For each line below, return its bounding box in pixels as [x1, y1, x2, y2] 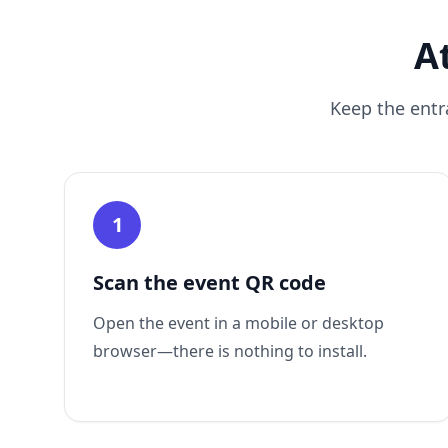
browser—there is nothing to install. [93, 340, 367, 362]
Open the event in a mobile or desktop [93, 312, 384, 334]
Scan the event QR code [93, 269, 326, 296]
